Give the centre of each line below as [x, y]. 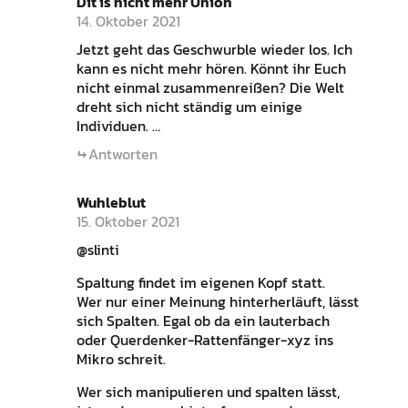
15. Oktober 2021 [127, 221]
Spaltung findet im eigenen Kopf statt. [200, 282]
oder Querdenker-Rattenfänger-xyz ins [204, 339]
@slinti [97, 249]
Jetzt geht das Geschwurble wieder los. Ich [214, 49]
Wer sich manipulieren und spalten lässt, [208, 391]
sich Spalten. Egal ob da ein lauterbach [203, 320]
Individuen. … [118, 125]
